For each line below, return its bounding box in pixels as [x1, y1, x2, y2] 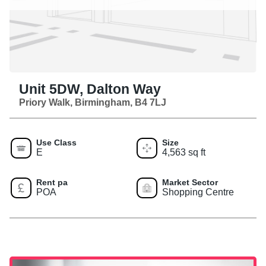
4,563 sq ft [162, 147, 205, 157]
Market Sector [162, 177, 218, 187]
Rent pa [36, 177, 68, 187]
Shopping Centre [162, 186, 234, 197]
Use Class [36, 137, 77, 147]
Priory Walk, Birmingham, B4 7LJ [19, 97, 166, 107]
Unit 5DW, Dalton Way [19, 81, 161, 97]
